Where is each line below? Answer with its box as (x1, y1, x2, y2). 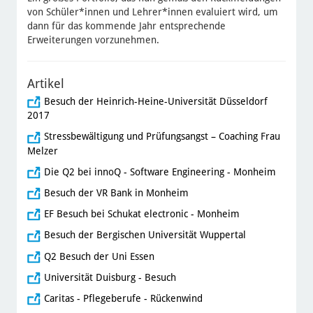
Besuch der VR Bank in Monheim (43, 187, 189, 198)
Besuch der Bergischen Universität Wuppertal (43, 229, 246, 241)
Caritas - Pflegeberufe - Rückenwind (43, 293, 203, 305)
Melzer (27, 145, 58, 156)
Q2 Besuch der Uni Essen (43, 250, 154, 262)
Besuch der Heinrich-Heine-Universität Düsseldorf (43, 96, 268, 108)
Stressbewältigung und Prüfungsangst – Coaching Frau (43, 131, 280, 143)
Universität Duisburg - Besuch (43, 271, 176, 283)
